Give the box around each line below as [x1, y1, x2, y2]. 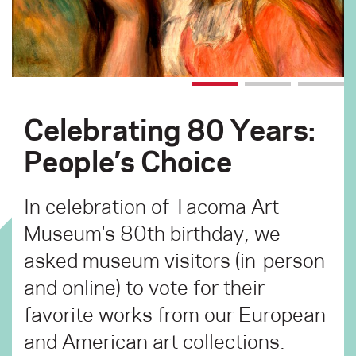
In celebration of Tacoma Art [24, 192, 279, 219]
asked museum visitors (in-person [24, 246, 325, 273]
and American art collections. [24, 327, 285, 354]
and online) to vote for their [24, 273, 265, 300]
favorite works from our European [24, 300, 326, 327]
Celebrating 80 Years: [24, 110, 315, 148]
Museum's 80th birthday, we [24, 219, 281, 246]
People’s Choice [24, 141, 232, 180]
